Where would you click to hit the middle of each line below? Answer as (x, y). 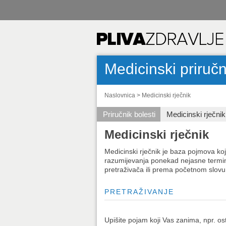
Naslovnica (120, 95)
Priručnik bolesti (129, 114)
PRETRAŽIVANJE (139, 192)
